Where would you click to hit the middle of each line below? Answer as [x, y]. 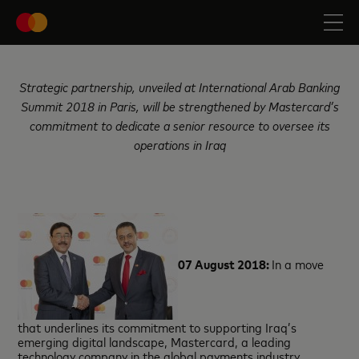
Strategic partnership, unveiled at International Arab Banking [179, 87]
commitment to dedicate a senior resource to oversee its [179, 125]
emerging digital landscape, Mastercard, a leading [155, 341]
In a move [298, 264]
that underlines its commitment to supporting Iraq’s [157, 327]
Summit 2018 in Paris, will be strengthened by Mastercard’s [179, 106]
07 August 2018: [225, 264]
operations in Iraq [179, 144]
